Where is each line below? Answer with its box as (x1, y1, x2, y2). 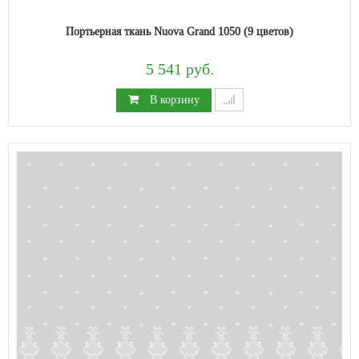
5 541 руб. (145, 60, 214, 79)
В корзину (146, 92, 200, 106)
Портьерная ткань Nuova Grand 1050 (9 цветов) (66, 24, 293, 38)
